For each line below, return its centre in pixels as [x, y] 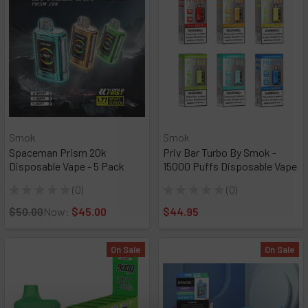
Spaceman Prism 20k [58, 152]
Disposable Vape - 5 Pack [67, 166]
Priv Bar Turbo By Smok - [220, 152]
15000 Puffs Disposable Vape [230, 166]
